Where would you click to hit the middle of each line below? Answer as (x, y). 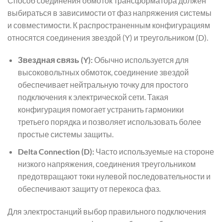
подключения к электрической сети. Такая (93, 97)
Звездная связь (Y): (55, 60)
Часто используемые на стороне (154, 152)
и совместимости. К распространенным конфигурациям (109, 25)
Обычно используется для (140, 60)
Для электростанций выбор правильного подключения (107, 211)
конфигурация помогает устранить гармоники (101, 110)
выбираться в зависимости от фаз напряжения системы (110, 12)
